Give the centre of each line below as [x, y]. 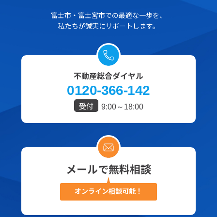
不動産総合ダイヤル [108, 75]
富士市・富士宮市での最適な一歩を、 [108, 15]
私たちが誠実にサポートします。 [108, 26]
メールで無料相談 [108, 169]
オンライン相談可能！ [108, 191]
